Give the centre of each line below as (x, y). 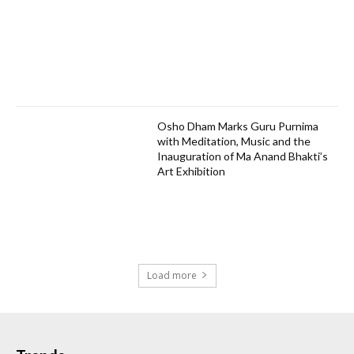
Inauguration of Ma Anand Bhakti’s (243, 156)
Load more (171, 275)
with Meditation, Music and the (234, 141)
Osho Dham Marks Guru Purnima (238, 126)
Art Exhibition (192, 171)
